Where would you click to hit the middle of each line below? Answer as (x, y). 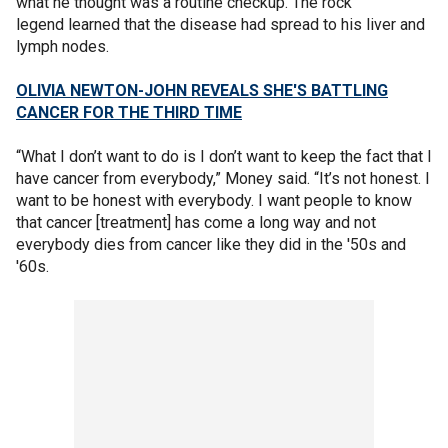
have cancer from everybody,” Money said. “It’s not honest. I (223, 178)
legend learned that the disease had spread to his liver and (220, 24)
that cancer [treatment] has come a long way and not (196, 222)
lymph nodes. (62, 46)
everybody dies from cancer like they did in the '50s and (211, 244)
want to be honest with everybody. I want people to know (214, 200)
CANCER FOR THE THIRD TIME (129, 112)
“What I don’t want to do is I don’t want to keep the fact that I (224, 156)
